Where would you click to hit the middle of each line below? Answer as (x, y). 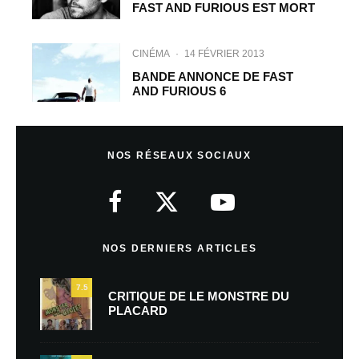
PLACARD (138, 311)
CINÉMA (151, 53)
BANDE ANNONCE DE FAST (213, 76)
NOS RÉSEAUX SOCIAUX (179, 155)
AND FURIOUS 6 (179, 91)
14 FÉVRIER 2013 (225, 53)
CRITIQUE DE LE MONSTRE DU (199, 296)
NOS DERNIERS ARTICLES (179, 248)
